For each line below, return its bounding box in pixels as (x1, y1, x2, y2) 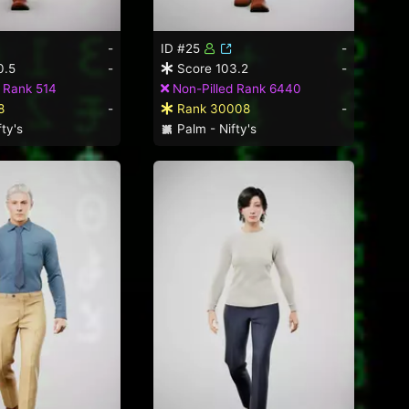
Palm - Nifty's (173, 121, 257, 136)
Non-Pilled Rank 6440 (169, 80, 301, 96)
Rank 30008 (173, 100, 250, 116)
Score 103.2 (173, 60, 248, 76)
